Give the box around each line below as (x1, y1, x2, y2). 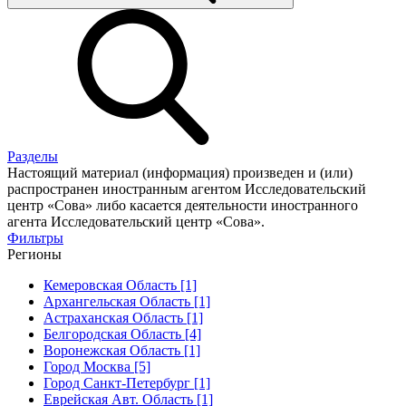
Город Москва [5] (43, 358, 150, 374)
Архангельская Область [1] (43, 293, 210, 309)
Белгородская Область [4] (43, 325, 201, 342)
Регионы (7, 246, 62, 262)
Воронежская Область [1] (43, 342, 200, 358)
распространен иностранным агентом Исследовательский (7, 180, 366, 197)
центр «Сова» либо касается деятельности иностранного (7, 197, 358, 213)
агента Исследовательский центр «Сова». (7, 213, 265, 229)
